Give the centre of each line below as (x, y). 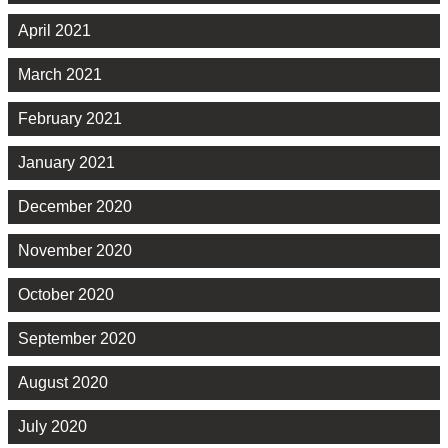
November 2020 (75, 251)
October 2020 (66, 295)
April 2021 (54, 31)
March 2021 (60, 75)
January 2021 (66, 163)
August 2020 (63, 383)
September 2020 (77, 339)
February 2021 (70, 119)
